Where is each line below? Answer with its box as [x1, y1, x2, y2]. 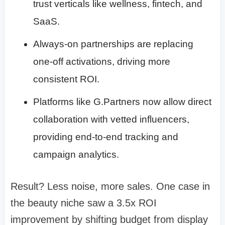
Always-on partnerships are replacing [33, 39, 193, 50]
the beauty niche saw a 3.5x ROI [11, 197, 157, 209]
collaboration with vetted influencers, [33, 114, 189, 125]
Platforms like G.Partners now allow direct [33, 96, 211, 107]
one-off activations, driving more [33, 56, 170, 67]
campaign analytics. [33, 149, 119, 160]
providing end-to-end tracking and [33, 132, 178, 143]
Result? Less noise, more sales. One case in [11, 181, 210, 192]
